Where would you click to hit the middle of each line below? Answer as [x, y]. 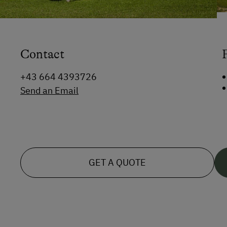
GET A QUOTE [117, 162]
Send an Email [49, 90]
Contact [42, 54]
